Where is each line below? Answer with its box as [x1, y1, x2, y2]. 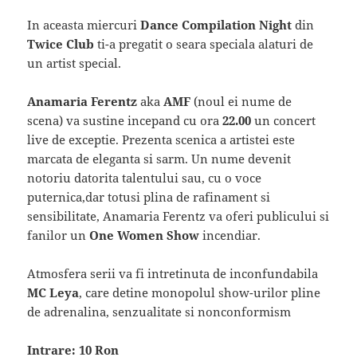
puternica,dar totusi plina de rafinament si [27, 189, 271, 206]
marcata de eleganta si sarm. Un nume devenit [27, 151, 292, 167]
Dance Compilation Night [140, 17, 296, 33]
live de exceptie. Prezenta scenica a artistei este [27, 131, 296, 148]
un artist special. [27, 55, 122, 72]
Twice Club [27, 36, 95, 53]
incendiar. [199, 227, 261, 244]
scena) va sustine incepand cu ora [27, 112, 223, 129]
